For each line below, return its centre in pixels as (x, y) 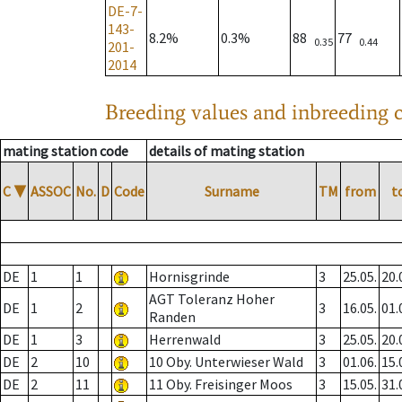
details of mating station (227, 151)
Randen (172, 317)
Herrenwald (185, 340)
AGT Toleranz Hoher (212, 299)
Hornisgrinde (189, 277)
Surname (232, 192)
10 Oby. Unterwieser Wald (226, 362)
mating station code (66, 151)
